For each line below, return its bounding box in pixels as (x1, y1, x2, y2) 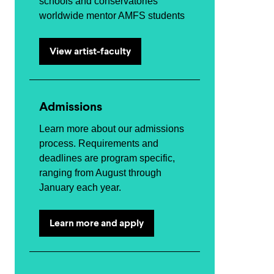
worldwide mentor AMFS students (39, 10, 185, 21)
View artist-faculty (50, 45, 131, 57)
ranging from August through (39, 168, 161, 178)
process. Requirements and (39, 138, 158, 149)
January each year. (39, 182, 121, 193)
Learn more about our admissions (39, 124, 184, 134)
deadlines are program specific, (39, 153, 175, 163)
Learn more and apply (50, 217, 144, 229)
